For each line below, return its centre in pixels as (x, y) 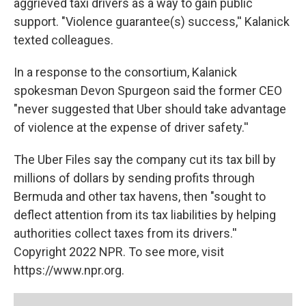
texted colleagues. (64, 40)
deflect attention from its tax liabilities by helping (145, 215)
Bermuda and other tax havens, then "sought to (140, 196)
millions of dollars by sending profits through (134, 178)
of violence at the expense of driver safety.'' (131, 127)
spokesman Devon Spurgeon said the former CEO (148, 91)
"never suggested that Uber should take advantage (150, 109)
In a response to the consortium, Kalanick (125, 72)
